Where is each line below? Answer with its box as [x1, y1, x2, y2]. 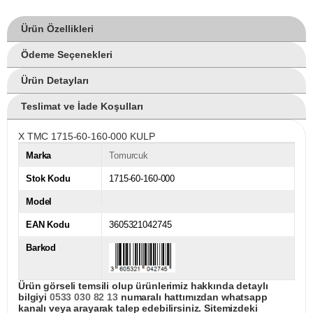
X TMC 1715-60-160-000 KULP [18, 131, 155, 143]
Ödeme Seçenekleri [21, 49, 112, 61]
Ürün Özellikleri [21, 23, 94, 35]
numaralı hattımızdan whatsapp [117, 291, 268, 303]
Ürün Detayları [21, 75, 89, 87]
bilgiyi [18, 291, 50, 303]
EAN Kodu [26, 219, 70, 231]
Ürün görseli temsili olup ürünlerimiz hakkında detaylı [18, 280, 268, 292]
